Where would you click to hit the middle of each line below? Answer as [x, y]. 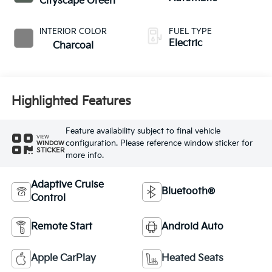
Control [48, 198]
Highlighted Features [71, 102]
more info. [84, 156]
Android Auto [192, 226]
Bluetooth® [188, 191]
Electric [185, 43]
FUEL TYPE [190, 31]
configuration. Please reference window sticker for [159, 144]
